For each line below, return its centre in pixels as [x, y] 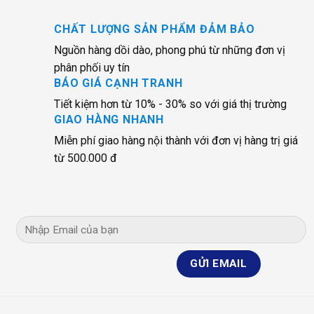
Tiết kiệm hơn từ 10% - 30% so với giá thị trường [170, 104]
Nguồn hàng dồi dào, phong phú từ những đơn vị [170, 50]
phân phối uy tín [92, 68]
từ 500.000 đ [86, 158]
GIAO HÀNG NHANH [109, 120]
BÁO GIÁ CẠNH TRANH [118, 83]
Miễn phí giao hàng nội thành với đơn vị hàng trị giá [176, 141]
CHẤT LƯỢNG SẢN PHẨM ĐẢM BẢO [155, 29]
